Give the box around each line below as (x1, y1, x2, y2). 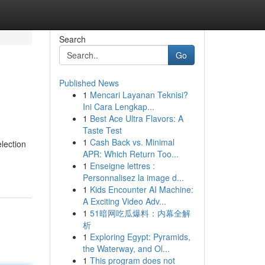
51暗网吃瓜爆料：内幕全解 (89, 207, 190, 219)
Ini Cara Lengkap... (82, 101, 154, 112)
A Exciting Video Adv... (82, 195, 166, 207)
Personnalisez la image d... (82, 172, 184, 183)
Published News (59, 77, 119, 89)
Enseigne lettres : (89, 160, 155, 172)
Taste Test (82, 124, 122, 136)
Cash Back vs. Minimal (89, 136, 174, 148)
